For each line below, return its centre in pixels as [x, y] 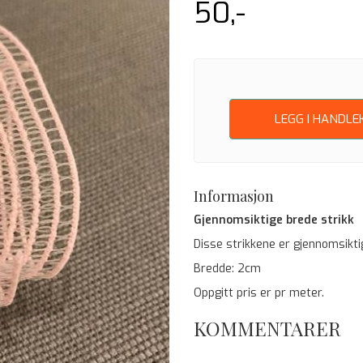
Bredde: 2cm [227, 269]
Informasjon [234, 196]
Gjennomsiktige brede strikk [274, 220]
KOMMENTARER [267, 328]
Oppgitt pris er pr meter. [261, 293]
